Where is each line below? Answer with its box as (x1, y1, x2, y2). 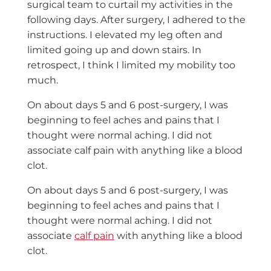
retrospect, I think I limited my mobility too (27, 59, 235, 71)
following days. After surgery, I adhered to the (27, 14, 246, 26)
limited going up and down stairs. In (27, 44, 201, 56)
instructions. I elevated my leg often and (27, 29, 223, 41)
